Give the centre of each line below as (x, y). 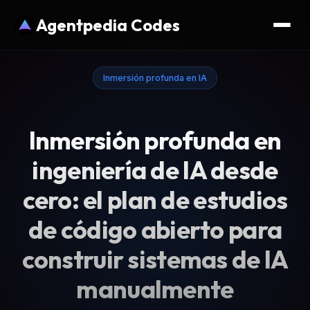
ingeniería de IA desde (155, 170)
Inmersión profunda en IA (155, 77)
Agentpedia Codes (108, 25)
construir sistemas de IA (155, 259)
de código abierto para (155, 230)
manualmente (155, 289)
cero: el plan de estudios (155, 200)
